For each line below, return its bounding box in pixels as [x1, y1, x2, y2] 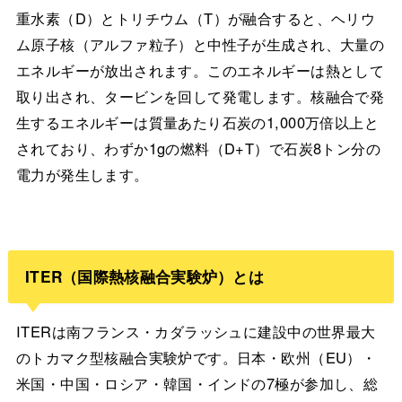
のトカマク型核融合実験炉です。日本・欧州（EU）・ [15, 346, 377, 369]
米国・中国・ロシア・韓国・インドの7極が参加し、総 [15, 372, 379, 395]
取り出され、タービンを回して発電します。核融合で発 [15, 85, 385, 108]
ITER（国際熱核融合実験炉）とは [24, 265, 265, 287]
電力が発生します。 [15, 163, 149, 186]
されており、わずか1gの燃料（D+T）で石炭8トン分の [15, 137, 381, 160]
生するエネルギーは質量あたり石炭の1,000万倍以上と [15, 111, 380, 134]
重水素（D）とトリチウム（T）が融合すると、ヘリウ [15, 7, 376, 30]
